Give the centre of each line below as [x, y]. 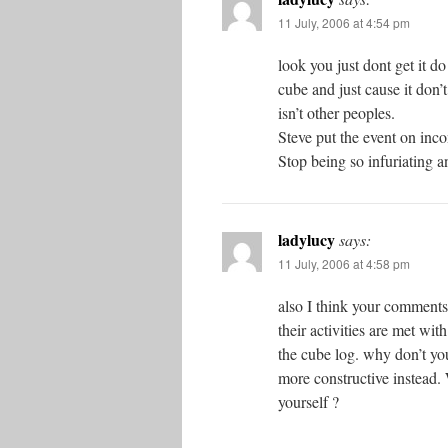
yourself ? [308, 401]
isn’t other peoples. [336, 112]
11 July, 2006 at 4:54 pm [344, 22]
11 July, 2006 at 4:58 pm [344, 263]
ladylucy [306, 239]
